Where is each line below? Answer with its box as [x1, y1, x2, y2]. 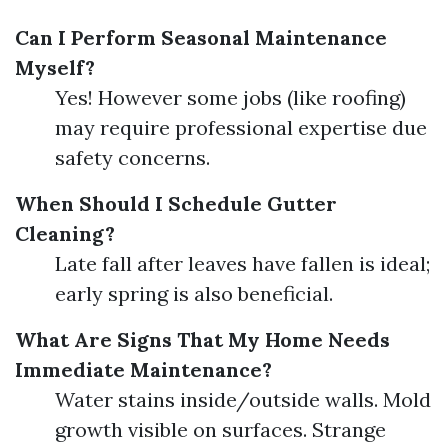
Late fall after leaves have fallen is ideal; [55, 251, 430, 276]
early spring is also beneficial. [55, 281, 333, 306]
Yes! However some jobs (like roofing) [55, 85, 406, 110]
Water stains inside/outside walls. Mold [55, 387, 431, 412]
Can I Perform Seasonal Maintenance [15, 25, 387, 50]
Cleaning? [15, 221, 115, 246]
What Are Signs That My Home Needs [15, 327, 390, 352]
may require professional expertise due [55, 115, 427, 140]
